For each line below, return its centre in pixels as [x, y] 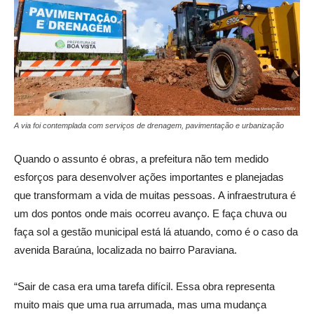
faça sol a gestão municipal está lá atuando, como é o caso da [156, 231]
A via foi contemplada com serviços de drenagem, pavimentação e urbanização [149, 125]
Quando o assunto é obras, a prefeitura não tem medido [141, 158]
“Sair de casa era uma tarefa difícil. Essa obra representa [144, 286]
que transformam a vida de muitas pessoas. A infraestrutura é [155, 195]
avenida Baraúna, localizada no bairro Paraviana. [125, 250]
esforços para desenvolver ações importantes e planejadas [149, 177]
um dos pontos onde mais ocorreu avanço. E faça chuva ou [150, 213]
